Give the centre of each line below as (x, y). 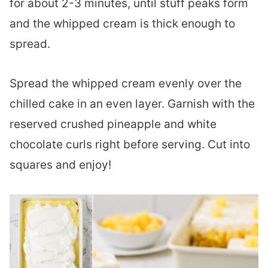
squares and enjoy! (60, 165)
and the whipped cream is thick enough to (122, 23)
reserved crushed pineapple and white (113, 124)
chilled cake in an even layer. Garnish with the (132, 103)
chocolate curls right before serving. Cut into (130, 144)
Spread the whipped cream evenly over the (126, 83)
